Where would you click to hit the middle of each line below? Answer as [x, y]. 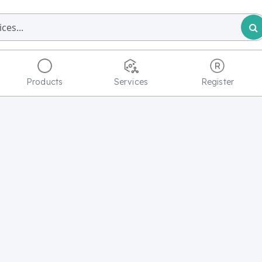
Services [131, 82]
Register [217, 82]
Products [45, 82]
